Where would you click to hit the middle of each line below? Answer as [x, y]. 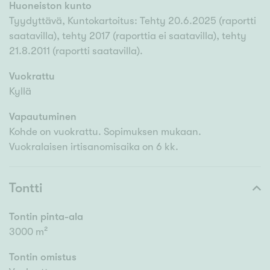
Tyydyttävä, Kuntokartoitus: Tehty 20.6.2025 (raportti [133, 21]
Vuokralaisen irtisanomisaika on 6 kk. [94, 147]
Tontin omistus [43, 257]
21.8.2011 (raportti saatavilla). [76, 51]
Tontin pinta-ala [46, 217]
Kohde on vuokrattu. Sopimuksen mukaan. [105, 132]
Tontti [26, 188]
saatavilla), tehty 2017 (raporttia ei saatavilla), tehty [128, 36]
